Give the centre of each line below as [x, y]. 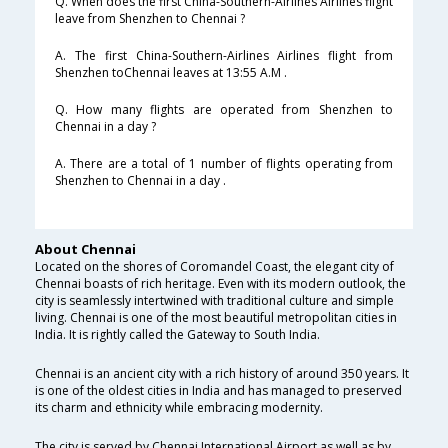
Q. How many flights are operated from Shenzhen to [224, 110]
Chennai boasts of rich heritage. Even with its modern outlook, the [220, 284]
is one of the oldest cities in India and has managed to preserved [218, 391]
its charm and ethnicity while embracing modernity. [179, 408]
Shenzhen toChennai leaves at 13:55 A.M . [171, 73]
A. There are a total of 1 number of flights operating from [224, 164]
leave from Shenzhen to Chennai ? [150, 19]
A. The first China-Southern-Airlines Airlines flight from [224, 56]
